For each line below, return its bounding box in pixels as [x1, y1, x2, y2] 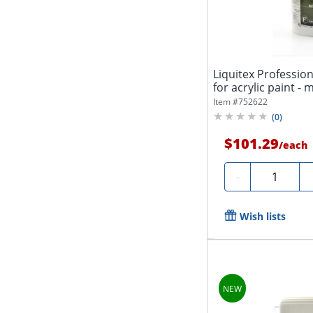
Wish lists [240, 209, 286, 223]
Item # [213, 95, 239, 108]
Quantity [256, 166, 302, 182]
